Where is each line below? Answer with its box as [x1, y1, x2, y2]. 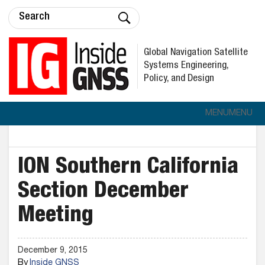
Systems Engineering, [144, 60, 229, 71]
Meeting [18, 205, 93, 228]
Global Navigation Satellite [144, 47, 248, 58]
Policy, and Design [144, 73, 214, 84]
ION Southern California [18, 157, 238, 179]
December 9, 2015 [18, 247, 88, 255]
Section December [18, 181, 189, 203]
